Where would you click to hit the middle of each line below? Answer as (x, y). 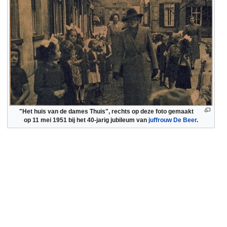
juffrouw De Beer (173, 120)
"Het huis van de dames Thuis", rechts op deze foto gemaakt (106, 111)
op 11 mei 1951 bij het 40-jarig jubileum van (86, 120)
